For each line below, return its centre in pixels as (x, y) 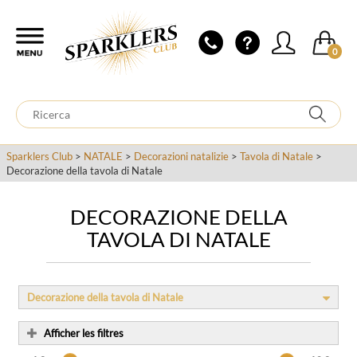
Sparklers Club (39, 156)
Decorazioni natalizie (181, 156)
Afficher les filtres (84, 333)
